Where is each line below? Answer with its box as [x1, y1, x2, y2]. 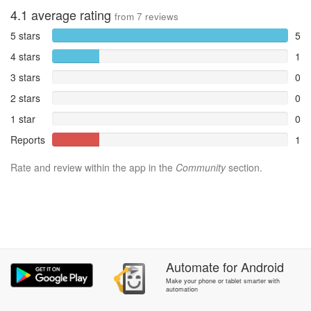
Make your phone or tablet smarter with [165, 276, 280, 285]
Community [176, 160, 226, 174]
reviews [142, 10, 178, 23]
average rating [28, 6, 115, 24]
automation [165, 285, 198, 294]
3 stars [10, 70, 40, 84]
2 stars [10, 91, 40, 105]
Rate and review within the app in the [10, 160, 176, 174]
